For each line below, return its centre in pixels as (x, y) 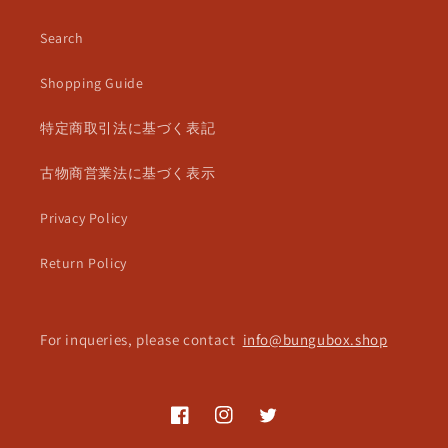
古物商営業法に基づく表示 (128, 172)
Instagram (247, 425)
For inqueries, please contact (141, 339)
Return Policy (83, 262)
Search (62, 37)
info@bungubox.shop (315, 339)
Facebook (201, 425)
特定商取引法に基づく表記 (128, 127)
